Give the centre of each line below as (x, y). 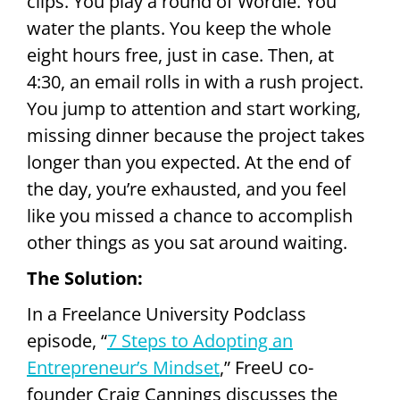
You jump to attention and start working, (194, 109)
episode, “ (67, 341)
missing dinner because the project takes (196, 136)
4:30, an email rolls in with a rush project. (195, 82)
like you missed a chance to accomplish (190, 216)
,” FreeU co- (267, 368)
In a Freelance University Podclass (167, 314)
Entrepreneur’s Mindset (123, 368)
